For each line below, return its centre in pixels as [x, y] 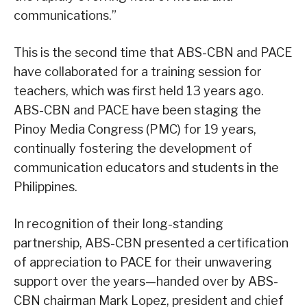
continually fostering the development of [133, 149]
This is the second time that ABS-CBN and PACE [153, 53]
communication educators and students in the [146, 168]
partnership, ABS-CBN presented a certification [151, 243]
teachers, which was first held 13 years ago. [139, 91]
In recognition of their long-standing [119, 224]
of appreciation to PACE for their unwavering [143, 262]
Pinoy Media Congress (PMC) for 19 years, [135, 130]
